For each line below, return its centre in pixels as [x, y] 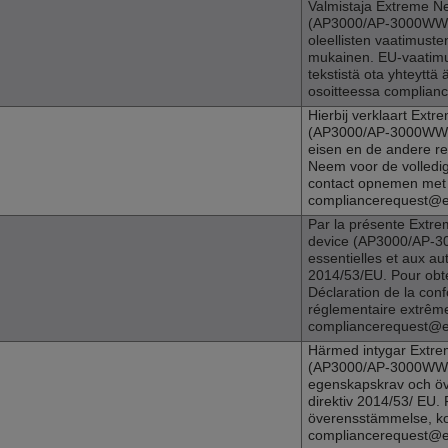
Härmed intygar [359, 350]
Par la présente [358, 224]
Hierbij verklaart [359, 115]
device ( [333, 241]
